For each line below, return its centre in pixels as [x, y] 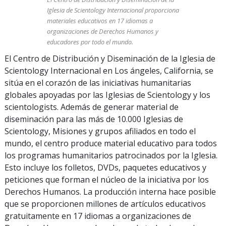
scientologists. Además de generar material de [92, 107]
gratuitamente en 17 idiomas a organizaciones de [98, 216]
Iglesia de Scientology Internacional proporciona [113, 10]
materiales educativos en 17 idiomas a [100, 20]
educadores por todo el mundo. [90, 42]
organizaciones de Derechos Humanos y [102, 31]
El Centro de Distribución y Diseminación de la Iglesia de [110, 58]
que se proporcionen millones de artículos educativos [105, 204]
